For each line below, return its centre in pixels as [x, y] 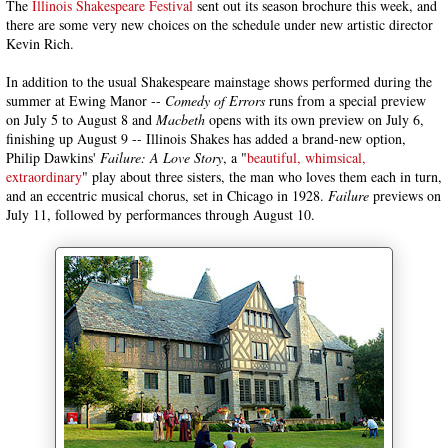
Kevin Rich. [40, 43]
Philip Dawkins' [53, 157]
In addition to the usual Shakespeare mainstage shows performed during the [219, 81]
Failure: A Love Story [161, 157]
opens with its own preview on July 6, [314, 119]
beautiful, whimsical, [306, 157]
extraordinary [44, 176]
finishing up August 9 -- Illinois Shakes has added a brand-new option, [206, 138]
